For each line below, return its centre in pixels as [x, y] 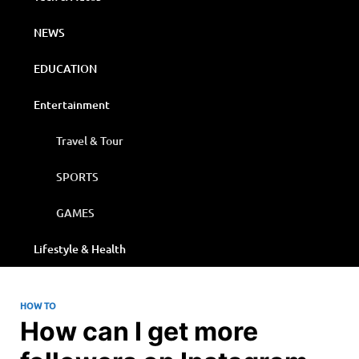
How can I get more [139, 331]
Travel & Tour [90, 140]
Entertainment [72, 104]
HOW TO [38, 306]
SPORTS [77, 176]
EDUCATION [65, 68]
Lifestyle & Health [80, 248]
